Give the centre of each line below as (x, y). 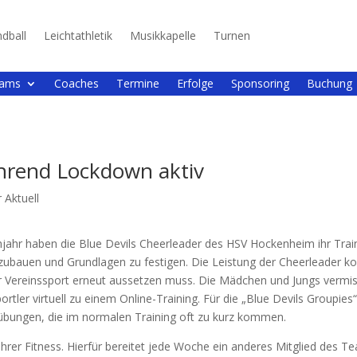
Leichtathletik (78, 35)
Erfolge (195, 83)
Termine (138, 83)
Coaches (76, 83)
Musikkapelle (163, 35)
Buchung (330, 83)
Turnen (232, 35)
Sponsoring (260, 83)
